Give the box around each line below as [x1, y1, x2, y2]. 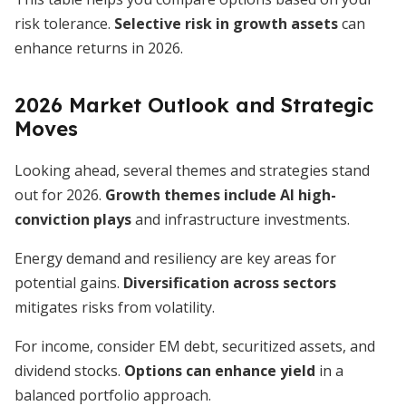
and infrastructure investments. [131, 209, 350, 229]
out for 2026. [14, 185, 105, 205]
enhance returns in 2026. [14, 38, 183, 58]
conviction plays [14, 209, 131, 229]
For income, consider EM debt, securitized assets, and [14, 336, 375, 356]
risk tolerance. [14, 14, 114, 34]
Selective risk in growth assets [114, 14, 338, 34]
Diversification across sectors [123, 273, 336, 293]
